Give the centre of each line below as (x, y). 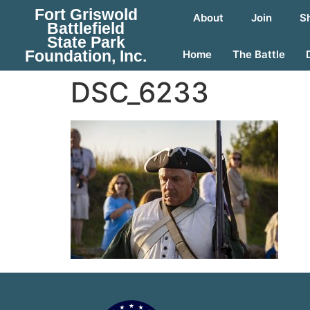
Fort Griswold (86, 15)
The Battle (258, 54)
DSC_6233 (140, 92)
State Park (86, 42)
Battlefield (86, 28)
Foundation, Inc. (86, 56)
